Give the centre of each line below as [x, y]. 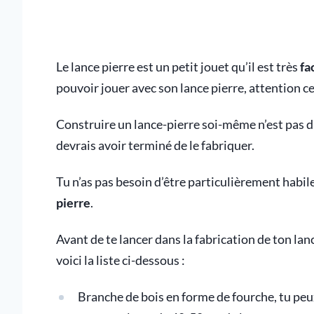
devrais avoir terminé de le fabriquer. [155, 145]
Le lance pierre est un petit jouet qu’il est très [178, 67]
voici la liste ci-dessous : [121, 260]
